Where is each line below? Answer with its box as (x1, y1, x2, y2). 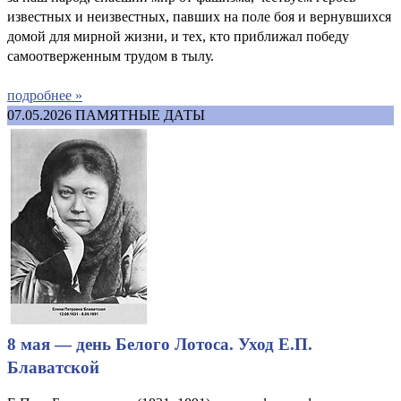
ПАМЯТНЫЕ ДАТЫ (75, 107, 205, 123)
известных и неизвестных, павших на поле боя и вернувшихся (7, 8, 391, 24)
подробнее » (7, 87, 82, 103)
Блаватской (7, 357, 99, 377)
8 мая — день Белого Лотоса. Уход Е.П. (7, 334, 312, 354)
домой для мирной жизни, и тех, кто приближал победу (7, 28, 349, 44)
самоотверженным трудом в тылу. (7, 47, 214, 64)
